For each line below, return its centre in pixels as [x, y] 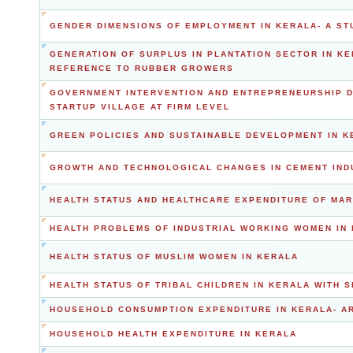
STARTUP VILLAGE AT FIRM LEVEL [140, 107]
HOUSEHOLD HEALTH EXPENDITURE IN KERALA [173, 334]
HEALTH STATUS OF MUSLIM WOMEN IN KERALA [174, 256]
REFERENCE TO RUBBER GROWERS [142, 68]
